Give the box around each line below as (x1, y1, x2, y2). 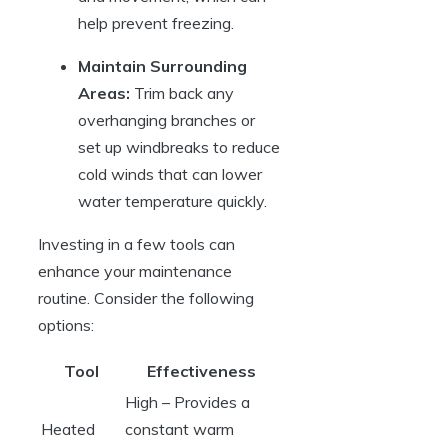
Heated (41, 419, 95, 440)
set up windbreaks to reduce (78, 137, 280, 158)
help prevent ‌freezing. (78, 13, 234, 34)
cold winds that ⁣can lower (78, 164, 262, 185)
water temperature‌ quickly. (78, 191, 267, 212)
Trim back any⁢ (130, 83, 234, 104)
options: (38, 315, 94, 336)
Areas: (78, 83, 130, 104)
